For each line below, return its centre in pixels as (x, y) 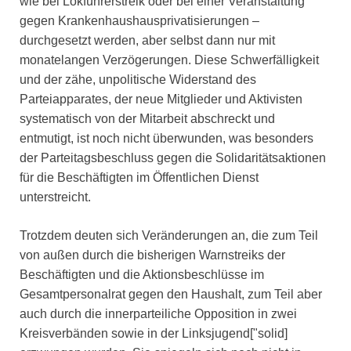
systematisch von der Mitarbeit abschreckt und (147, 119)
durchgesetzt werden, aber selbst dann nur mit (147, 41)
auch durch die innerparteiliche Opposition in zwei (158, 314)
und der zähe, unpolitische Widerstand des (138, 80)
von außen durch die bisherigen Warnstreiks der (152, 255)
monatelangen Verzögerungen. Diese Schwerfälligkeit (169, 60)
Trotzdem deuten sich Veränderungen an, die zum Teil (169, 236)
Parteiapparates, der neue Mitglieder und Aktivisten (161, 100)
